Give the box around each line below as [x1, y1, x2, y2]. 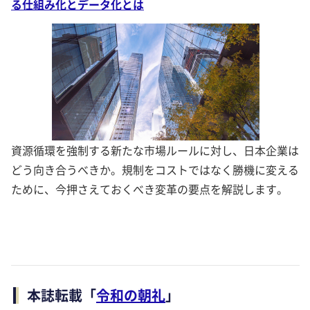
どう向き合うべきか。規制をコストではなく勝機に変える [11, 161, 299, 178]
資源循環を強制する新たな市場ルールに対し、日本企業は [11, 141, 299, 158]
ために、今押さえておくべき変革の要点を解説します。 [11, 180, 288, 197]
